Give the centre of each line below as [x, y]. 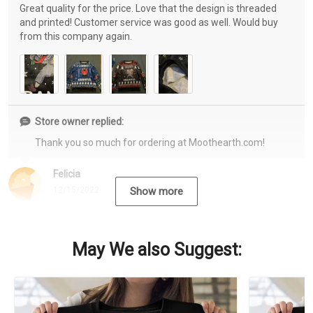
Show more [156, 192]
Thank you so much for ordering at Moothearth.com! [150, 143]
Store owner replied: [79, 122]
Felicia [67, 174]
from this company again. [76, 37]
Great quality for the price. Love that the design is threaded [148, 9]
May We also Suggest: [156, 250]
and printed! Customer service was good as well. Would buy [149, 23]
